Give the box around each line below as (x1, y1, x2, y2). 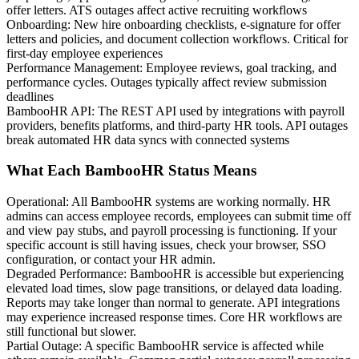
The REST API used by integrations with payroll (98, 103, 345, 118)
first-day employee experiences (6, 46, 163, 60)
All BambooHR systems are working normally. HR (71, 195, 331, 209)
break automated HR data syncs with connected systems (6, 132, 289, 147)
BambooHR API (6, 103, 91, 118)
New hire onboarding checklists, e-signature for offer (74, 17, 341, 31)
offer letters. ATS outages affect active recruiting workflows (6, 2, 307, 17)
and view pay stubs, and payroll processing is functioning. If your (6, 224, 337, 238)
